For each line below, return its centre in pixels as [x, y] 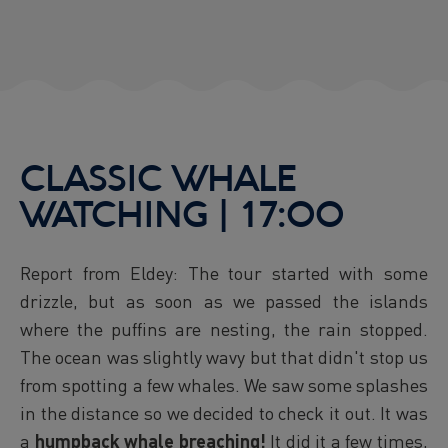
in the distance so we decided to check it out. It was [224, 413]
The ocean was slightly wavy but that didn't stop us [224, 357]
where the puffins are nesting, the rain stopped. [224, 329]
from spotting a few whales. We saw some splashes [224, 385]
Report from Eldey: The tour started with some [224, 273]
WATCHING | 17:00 [182, 216]
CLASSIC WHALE [158, 180]
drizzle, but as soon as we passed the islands [224, 301]
